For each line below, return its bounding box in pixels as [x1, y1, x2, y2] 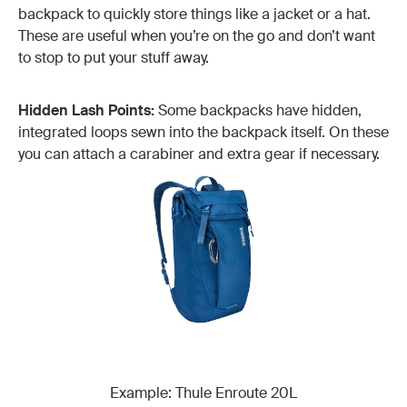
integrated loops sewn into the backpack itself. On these [18, 122, 389, 142]
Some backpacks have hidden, [154, 100, 362, 120]
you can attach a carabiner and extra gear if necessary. [18, 144, 380, 164]
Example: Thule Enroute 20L [110, 383, 297, 403]
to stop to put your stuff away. [18, 47, 209, 67]
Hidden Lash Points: [18, 100, 154, 120]
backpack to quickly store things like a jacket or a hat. [18, 4, 371, 24]
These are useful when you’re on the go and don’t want [18, 25, 375, 45]
